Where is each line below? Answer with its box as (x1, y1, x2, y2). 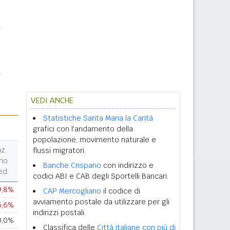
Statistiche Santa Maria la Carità (43, 113, 153, 123)
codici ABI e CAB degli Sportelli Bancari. (33, 171, 168, 181)
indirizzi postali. (33, 208, 86, 217)
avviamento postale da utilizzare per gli (33, 197, 169, 206)
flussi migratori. (33, 146, 86, 155)
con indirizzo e (101, 161, 154, 170)
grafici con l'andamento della (33, 124, 133, 133)
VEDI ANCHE (31, 95, 73, 105)
